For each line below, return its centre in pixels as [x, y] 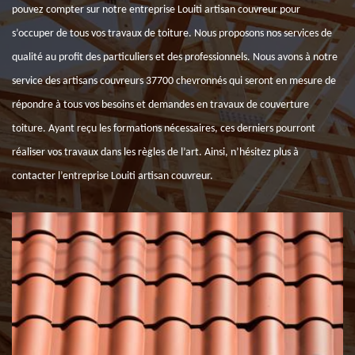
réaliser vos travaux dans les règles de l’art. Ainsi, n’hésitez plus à [155, 153]
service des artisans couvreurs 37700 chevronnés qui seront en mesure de [174, 81]
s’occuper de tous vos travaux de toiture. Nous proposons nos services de [172, 34]
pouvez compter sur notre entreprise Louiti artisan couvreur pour [156, 10]
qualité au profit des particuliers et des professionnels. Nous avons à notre [175, 57]
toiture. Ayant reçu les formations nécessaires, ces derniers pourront [164, 129]
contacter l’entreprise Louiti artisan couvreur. [113, 176]
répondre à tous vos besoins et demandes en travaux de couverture [160, 105]
